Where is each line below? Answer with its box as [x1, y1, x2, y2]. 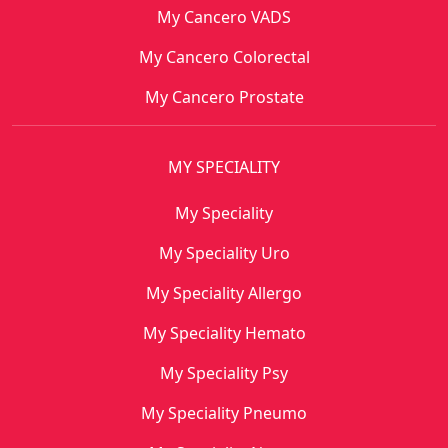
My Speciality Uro [158, 242, 290, 264]
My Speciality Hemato [142, 322, 306, 344]
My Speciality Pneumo [141, 402, 307, 424]
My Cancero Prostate [144, 86, 304, 108]
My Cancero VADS [157, 6, 291, 28]
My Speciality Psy [160, 362, 288, 384]
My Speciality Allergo [146, 282, 302, 304]
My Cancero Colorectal [138, 46, 310, 68]
